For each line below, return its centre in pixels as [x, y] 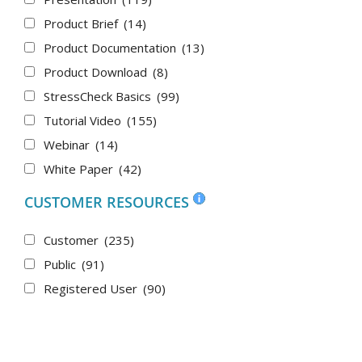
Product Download [97, 72]
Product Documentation [112, 47]
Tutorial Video [84, 120]
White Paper [80, 168]
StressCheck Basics [99, 96]
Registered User [92, 288]
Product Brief [82, 23]
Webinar [68, 144]
